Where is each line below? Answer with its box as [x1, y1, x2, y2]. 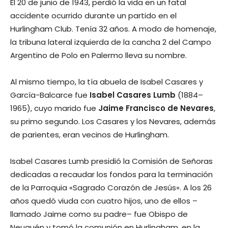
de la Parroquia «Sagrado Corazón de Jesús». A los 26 [10, 182, 212, 193]
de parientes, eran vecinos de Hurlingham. [10, 129, 169, 140]
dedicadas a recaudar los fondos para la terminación [10, 168, 213, 180]
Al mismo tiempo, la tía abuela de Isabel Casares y [10, 76, 203, 87]
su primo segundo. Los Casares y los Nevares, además [10, 116, 216, 127]
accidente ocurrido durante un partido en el [10, 10, 177, 21]
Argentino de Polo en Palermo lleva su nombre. [10, 49, 187, 61]
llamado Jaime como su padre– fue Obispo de [10, 208, 188, 219]
